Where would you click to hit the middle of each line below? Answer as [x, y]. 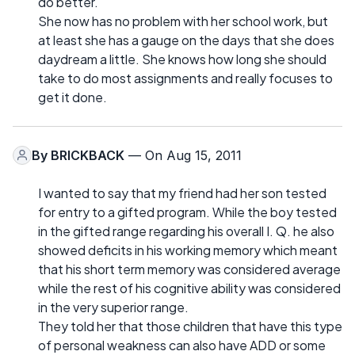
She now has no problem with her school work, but [183, 21]
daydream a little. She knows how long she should [182, 59]
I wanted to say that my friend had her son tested [182, 193]
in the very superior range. [113, 307]
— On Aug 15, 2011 [183, 155]
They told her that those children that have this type [190, 326]
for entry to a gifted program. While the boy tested [187, 212]
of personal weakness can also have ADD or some [182, 345]
